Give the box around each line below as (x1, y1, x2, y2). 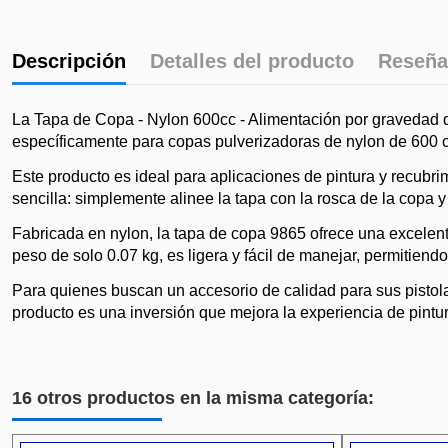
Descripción (12, 50, 126, 73)
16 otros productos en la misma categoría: (12, 387, 374, 408)
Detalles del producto (150, 50, 354, 73)
